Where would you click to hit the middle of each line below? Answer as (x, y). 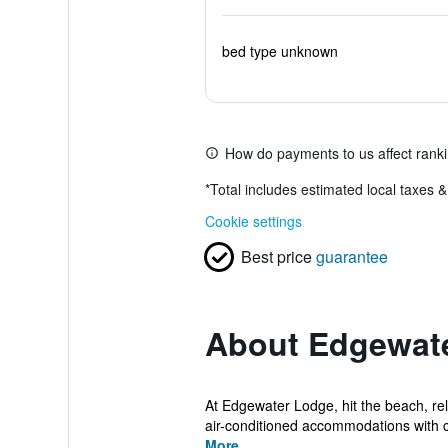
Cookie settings (253, 221)
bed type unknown (279, 51)
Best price (276, 256)
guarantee (351, 256)
